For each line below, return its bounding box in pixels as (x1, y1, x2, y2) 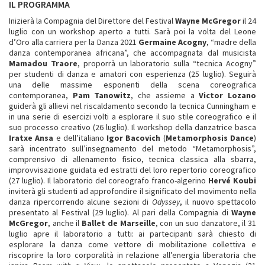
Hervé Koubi (208, 174, 256, 186)
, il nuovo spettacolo (179, 196, 256, 207)
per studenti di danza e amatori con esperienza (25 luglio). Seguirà (9, 68, 256, 79)
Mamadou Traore (9, 57, 77, 69)
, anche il (48, 217, 82, 228)
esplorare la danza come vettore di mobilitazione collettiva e (9, 238, 256, 250)
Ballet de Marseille (82, 217, 156, 228)
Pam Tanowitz (72, 89, 131, 101)
